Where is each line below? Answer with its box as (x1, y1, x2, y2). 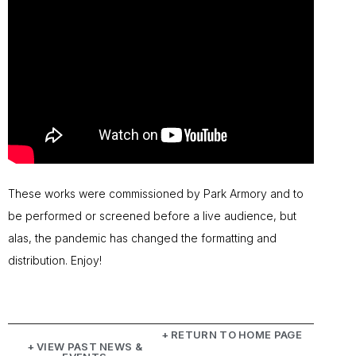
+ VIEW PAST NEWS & (26, 340, 142, 354)
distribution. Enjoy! (8, 253, 102, 268)
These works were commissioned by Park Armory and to (8, 187, 304, 201)
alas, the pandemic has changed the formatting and (8, 231, 277, 246)
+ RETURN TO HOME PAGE (161, 328, 302, 342)
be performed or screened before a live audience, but (8, 209, 296, 223)
